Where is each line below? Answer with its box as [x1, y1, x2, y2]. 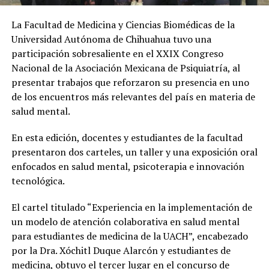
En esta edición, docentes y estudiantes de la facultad [11, 130, 243, 144]
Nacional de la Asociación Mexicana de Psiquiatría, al [11, 61, 240, 74]
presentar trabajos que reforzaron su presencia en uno [11, 75, 249, 89]
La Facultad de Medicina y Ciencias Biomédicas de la [11, 17, 235, 31]
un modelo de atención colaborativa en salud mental [11, 214, 240, 228]
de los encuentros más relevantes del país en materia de [11, 89, 255, 103]
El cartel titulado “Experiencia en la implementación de [11, 200, 252, 214]
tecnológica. [11, 174, 65, 187]
